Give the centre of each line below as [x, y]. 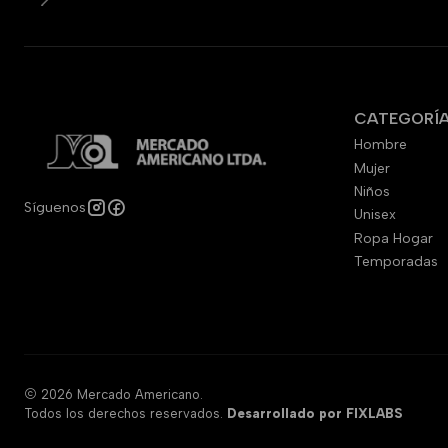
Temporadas [396, 261]
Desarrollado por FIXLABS [315, 413]
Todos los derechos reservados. [125, 413]
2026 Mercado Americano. [120, 394]
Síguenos [55, 206]
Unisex [375, 215]
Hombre [380, 145]
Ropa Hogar [393, 238]
